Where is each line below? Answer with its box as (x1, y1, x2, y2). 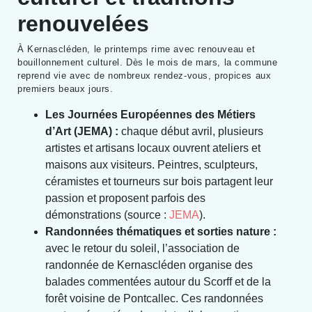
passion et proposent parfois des (45, 192, 205, 204)
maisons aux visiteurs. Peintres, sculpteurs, (45, 158, 258, 171)
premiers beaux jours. (17, 83, 114, 94)
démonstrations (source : (45, 208, 169, 221)
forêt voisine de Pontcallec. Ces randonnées (45, 292, 263, 304)
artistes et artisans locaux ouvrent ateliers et (45, 141, 260, 154)
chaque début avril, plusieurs (118, 125, 263, 137)
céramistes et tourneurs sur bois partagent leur (45, 175, 273, 187)
